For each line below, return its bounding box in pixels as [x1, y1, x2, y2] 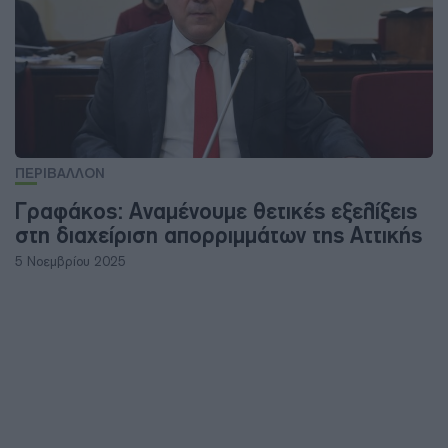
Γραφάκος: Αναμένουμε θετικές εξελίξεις [15, 198, 417, 224]
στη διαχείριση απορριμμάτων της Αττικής [15, 222, 422, 248]
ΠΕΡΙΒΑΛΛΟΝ [15, 164, 105, 182]
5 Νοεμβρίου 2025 [15, 253, 126, 270]
